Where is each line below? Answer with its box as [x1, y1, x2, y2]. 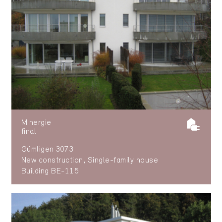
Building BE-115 [21, 167, 79, 176]
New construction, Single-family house [21, 157, 159, 165]
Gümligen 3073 [21, 146, 74, 154]
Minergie [21, 119, 52, 127]
